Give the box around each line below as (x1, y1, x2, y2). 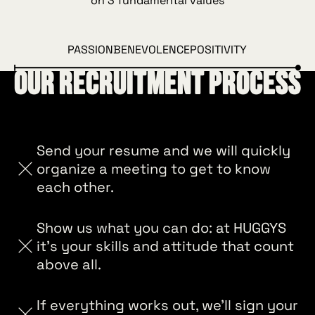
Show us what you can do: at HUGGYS (36, 219, 286, 238)
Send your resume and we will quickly (36, 141, 290, 160)
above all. (36, 255, 101, 274)
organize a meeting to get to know (36, 160, 271, 179)
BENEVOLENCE (113, 41, 191, 57)
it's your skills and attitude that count (36, 237, 294, 256)
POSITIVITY (190, 41, 247, 57)
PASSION (67, 41, 114, 57)
